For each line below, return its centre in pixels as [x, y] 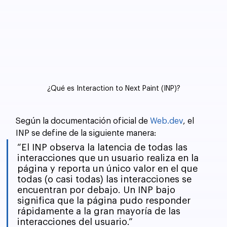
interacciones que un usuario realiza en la [109, 158]
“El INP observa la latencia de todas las [104, 147]
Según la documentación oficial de [83, 121]
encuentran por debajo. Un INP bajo [98, 190]
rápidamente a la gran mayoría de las [100, 211]
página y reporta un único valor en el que [109, 168]
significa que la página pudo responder [105, 200]
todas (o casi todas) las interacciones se [106, 179]
